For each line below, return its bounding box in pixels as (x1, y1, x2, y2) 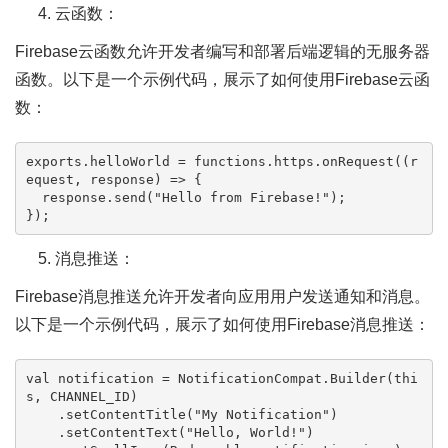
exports (25, 153, 82, 169)
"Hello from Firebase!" (153, 189, 330, 205)
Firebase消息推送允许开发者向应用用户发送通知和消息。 (15, 288, 430, 305)
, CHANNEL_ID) (33, 388, 138, 404)
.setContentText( (57, 424, 186, 440)
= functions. (169, 153, 274, 169)
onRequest (321, 153, 394, 169)
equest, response (25, 171, 154, 187)
